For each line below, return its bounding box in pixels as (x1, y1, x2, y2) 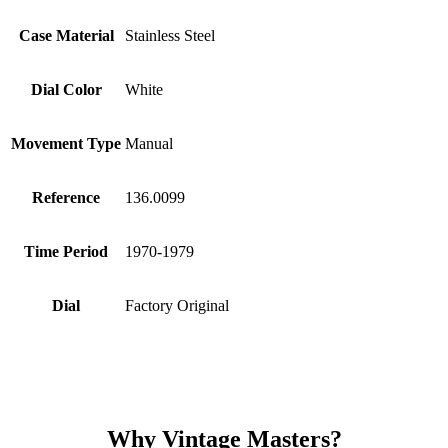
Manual (125, 134, 173, 152)
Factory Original (125, 296, 229, 314)
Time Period (24, 242, 108, 260)
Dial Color (30, 80, 102, 98)
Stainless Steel (125, 26, 215, 44)
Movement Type (11, 134, 121, 152)
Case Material (18, 26, 114, 44)
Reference (32, 188, 100, 206)
